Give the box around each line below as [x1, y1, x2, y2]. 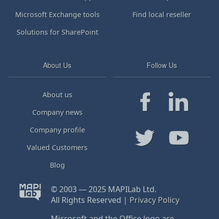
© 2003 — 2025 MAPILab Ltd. [50, 184, 156, 195]
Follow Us [147, 60, 177, 70]
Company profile [29, 125, 85, 135]
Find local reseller [132, 10, 191, 20]
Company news [32, 108, 83, 117]
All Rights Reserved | [50, 195, 130, 206]
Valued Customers [27, 143, 88, 153]
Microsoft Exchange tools [15, 10, 100, 20]
